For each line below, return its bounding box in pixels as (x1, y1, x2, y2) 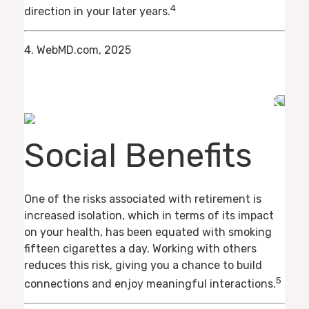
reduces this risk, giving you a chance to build (24, 258, 262, 272)
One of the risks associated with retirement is (24, 192, 261, 206)
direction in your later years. (24, 4, 170, 18)
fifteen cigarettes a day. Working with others (24, 241, 257, 255)
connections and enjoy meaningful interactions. (24, 277, 276, 291)
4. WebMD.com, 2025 (24, 43, 131, 57)
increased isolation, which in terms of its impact (24, 208, 274, 222)
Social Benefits (24, 136, 252, 176)
